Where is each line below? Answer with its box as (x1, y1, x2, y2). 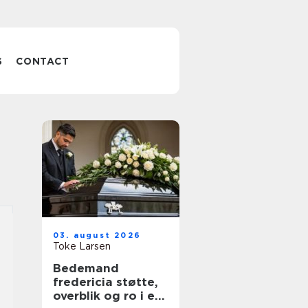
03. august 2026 (53, 230, 141, 240)
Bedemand (53, 261, 119, 275)
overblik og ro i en (53, 289, 162, 302)
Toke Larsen (53, 241, 111, 252)
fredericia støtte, (53, 275, 116, 289)
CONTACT (16, 56, 69, 67)
